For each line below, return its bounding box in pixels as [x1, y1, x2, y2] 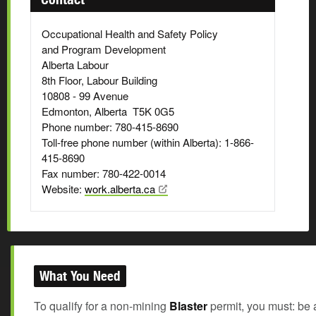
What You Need [39, 268, 121, 284]
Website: [42, 181, 85, 196]
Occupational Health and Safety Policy [42, 26, 218, 41]
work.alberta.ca [85, 181, 155, 196]
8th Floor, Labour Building [42, 73, 157, 87]
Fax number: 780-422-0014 [42, 166, 166, 181]
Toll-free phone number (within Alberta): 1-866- [42, 135, 254, 150]
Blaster [169, 298, 207, 314]
